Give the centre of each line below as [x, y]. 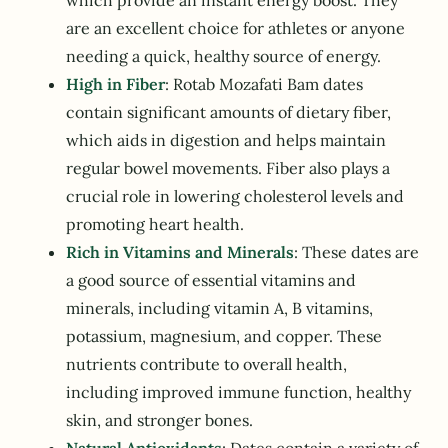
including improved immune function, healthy [238, 392]
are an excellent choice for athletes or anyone [235, 28]
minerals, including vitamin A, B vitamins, [219, 308]
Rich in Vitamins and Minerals [180, 252]
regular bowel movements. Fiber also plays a [228, 168]
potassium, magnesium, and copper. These [224, 336]
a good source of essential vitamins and [211, 280]
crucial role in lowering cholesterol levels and [235, 196]
